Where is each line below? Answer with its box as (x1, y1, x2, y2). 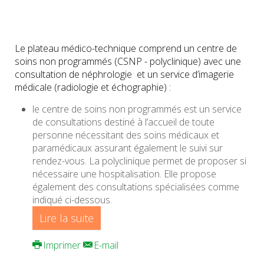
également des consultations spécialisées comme (32, 180, 239, 193)
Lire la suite (39, 211, 94, 225)
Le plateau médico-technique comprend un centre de (15, 42, 237, 55)
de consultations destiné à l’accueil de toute (32, 115, 214, 128)
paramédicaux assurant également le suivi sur (32, 141, 223, 154)
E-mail (91, 239, 118, 252)
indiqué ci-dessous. (32, 193, 112, 206)
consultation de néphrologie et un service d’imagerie (15, 68, 234, 81)
